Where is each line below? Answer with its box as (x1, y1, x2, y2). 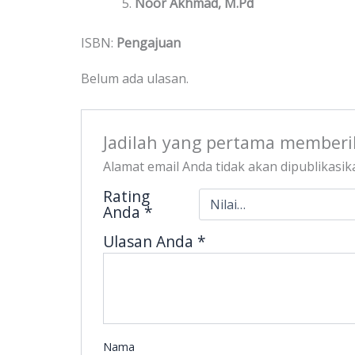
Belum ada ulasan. (81, 70, 189, 88)
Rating (102, 185, 150, 207)
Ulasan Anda (102, 230, 197, 252)
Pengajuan (116, 34, 181, 52)
